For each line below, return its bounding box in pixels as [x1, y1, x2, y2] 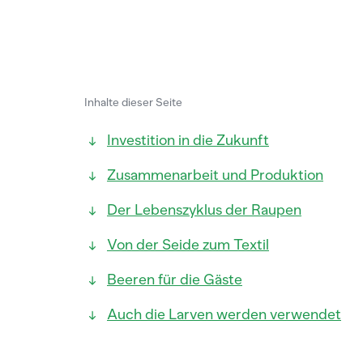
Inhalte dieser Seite [84, 96, 182, 109]
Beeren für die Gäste [107, 271, 242, 288]
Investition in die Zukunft [107, 131, 269, 149]
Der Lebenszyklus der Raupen [107, 201, 301, 219]
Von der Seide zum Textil [107, 236, 269, 254]
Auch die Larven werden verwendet [107, 305, 341, 323]
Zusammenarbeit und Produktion [107, 166, 323, 184]
